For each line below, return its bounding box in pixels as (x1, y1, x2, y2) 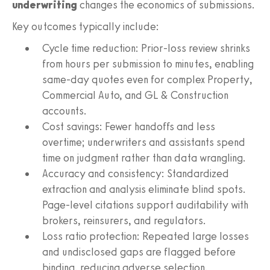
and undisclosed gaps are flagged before (42, 245, 236, 259)
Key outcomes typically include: (12, 19, 159, 33)
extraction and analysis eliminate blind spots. (42, 182, 246, 196)
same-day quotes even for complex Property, (42, 72, 253, 86)
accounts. (42, 104, 87, 118)
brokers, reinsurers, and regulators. (42, 213, 206, 227)
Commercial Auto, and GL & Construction (42, 88, 228, 102)
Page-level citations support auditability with (42, 198, 248, 212)
